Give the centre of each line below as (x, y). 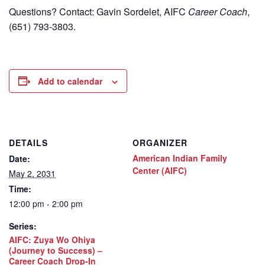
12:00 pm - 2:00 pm (46, 203)
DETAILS (28, 142)
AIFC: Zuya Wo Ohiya (52, 239)
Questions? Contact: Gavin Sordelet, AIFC (98, 11)
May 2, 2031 (32, 173)
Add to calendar (70, 81)
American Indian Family (180, 158)
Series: (23, 226)
